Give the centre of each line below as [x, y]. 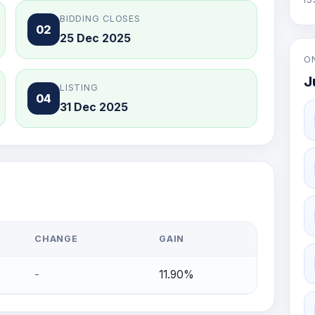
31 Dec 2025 [94, 107]
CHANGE [56, 239]
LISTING [79, 88]
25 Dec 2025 [96, 38]
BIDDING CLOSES [100, 19]
